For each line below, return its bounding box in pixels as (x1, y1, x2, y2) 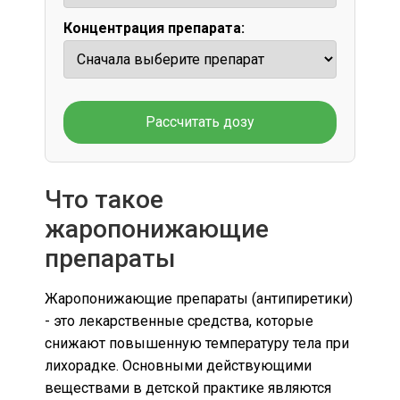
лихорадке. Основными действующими (45, 356, 312, 374)
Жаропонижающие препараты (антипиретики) (45, 289, 353, 307)
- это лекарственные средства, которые (45, 312, 313, 329)
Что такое (45, 184, 163, 214)
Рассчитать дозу (146, 112, 254, 130)
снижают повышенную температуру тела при (45, 334, 349, 352)
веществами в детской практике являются (45, 379, 331, 396)
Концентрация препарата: (63, 19, 245, 37)
